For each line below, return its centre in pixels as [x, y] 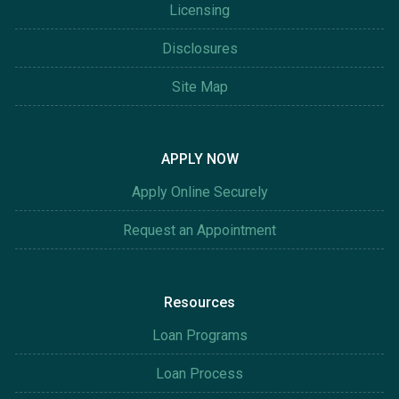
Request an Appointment [199, 231]
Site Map [199, 87]
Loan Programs [199, 336]
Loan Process [199, 374]
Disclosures [199, 49]
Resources [199, 303]
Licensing [199, 11]
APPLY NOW [199, 159]
